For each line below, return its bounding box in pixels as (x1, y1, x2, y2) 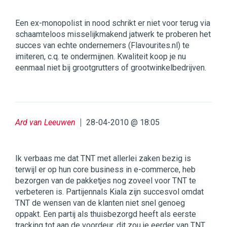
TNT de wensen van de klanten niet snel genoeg (15, 198, 185, 208)
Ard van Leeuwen (15, 118, 75, 128)
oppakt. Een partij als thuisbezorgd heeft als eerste (15, 209, 196, 219)
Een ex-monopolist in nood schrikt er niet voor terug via (15, 18, 210, 28)
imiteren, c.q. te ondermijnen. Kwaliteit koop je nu (15, 52, 186, 62)
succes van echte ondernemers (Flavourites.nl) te (15, 41, 190, 51)
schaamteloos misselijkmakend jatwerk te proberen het (15, 29, 211, 40)
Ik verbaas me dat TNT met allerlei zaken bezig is (15, 154, 191, 164)
